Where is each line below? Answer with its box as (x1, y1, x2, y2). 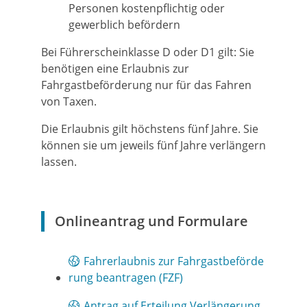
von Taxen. (41, 94, 97, 109)
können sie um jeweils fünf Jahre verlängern (41, 138, 266, 153)
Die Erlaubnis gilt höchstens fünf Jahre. (41, 121, 241, 136)
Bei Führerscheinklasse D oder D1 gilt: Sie (41, 45, 254, 60)
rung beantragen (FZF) (69, 270, 183, 285)
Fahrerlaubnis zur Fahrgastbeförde (84, 254, 264, 269)
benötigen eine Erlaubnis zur (41, 61, 189, 76)
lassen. (41, 154, 77, 169)
